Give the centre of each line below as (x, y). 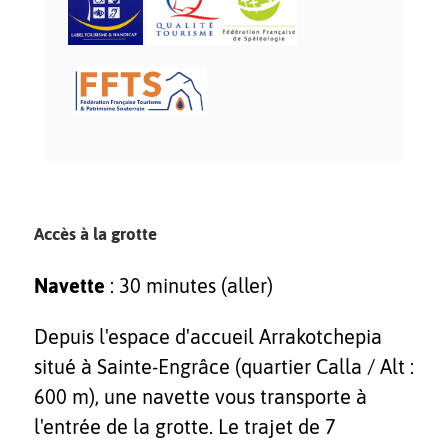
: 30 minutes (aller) (189, 285)
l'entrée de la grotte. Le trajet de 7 (185, 426)
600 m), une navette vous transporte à (200, 396)
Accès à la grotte (95, 233)
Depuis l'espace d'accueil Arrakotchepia (208, 336)
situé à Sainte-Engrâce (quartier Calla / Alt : (224, 366)
